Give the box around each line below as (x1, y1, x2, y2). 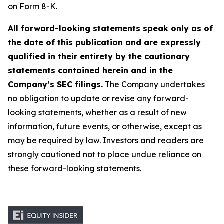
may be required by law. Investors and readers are (8, 135, 204, 145)
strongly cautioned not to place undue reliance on (8, 149, 201, 159)
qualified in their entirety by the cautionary (8, 51, 190, 61)
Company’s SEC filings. (8, 79, 103, 89)
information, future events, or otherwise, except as (8, 121, 202, 131)
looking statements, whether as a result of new (8, 107, 187, 117)
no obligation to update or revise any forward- (8, 93, 189, 103)
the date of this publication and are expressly (8, 37, 201, 47)
